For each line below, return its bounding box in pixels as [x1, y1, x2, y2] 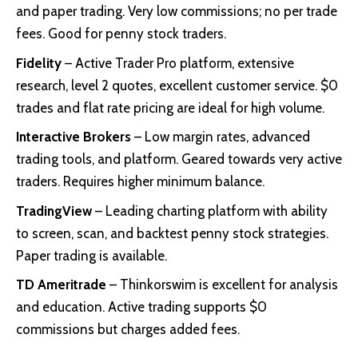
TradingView [16, 202, 92, 219]
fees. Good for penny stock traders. [16, 26, 226, 42]
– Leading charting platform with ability [92, 202, 328, 219]
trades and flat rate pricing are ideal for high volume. [16, 99, 324, 116]
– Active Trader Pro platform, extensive [62, 54, 294, 71]
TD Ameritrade [16, 276, 106, 293]
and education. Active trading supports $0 [16, 299, 267, 316]
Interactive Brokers [16, 129, 131, 145]
